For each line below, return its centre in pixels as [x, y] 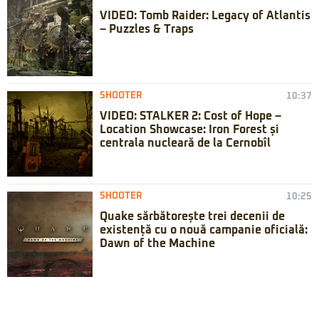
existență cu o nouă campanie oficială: [204, 230]
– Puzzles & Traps [147, 29]
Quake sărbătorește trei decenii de [192, 216]
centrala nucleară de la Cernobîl [185, 143]
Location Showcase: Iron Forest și [189, 130]
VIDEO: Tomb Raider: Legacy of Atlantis [205, 16]
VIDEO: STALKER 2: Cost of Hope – [190, 116]
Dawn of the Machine [157, 244]
